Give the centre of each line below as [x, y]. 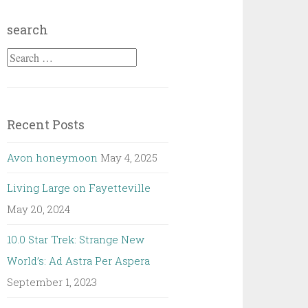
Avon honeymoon [53, 157]
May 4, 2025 [129, 157]
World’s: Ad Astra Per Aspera [79, 261]
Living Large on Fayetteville [79, 188]
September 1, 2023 [52, 282]
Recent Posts [46, 124]
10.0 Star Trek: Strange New [76, 239]
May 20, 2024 [39, 209]
